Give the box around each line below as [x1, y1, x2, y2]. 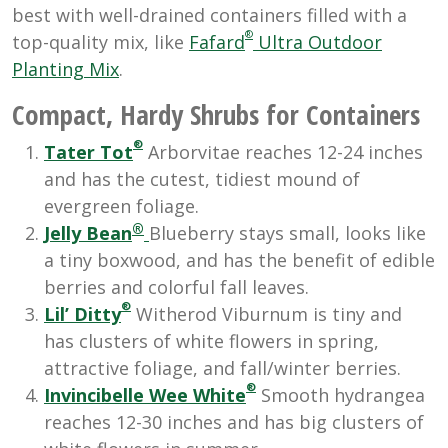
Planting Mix [12, 57, 119, 82]
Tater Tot [44, 140, 133, 165]
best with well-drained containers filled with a [12, 3, 407, 28]
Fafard [189, 30, 245, 55]
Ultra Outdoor [253, 30, 382, 55]
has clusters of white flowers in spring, [44, 329, 379, 354]
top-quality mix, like [12, 30, 189, 55]
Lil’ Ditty [44, 302, 121, 327]
